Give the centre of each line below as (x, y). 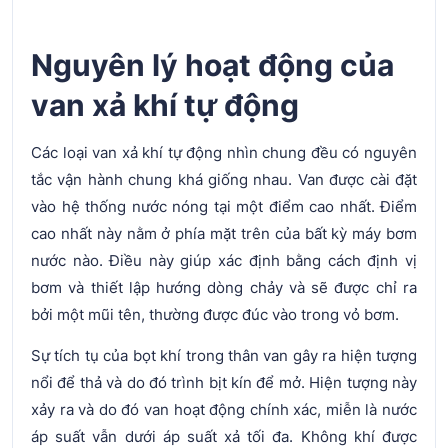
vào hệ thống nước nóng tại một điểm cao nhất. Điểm (224, 206)
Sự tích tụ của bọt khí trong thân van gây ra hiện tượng (224, 355)
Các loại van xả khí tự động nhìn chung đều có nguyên (224, 152)
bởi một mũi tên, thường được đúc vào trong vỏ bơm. (215, 314)
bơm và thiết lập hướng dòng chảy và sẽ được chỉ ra (224, 287)
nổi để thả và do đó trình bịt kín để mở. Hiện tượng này (224, 382)
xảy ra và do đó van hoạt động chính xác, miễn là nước (224, 409)
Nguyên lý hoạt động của (212, 64)
